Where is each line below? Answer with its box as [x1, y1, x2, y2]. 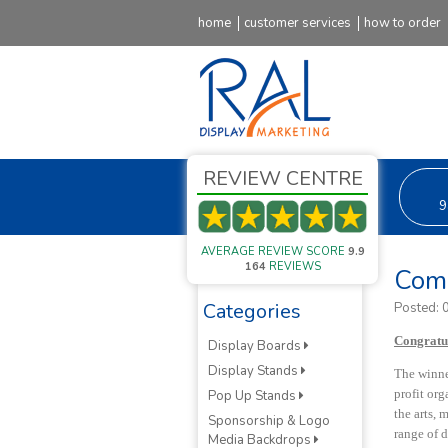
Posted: [394, 299, 442, 317]
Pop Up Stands [208, 387, 299, 405]
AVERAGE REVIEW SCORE [200, 244, 348, 260]
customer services [244, 14, 351, 33]
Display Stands [208, 362, 301, 380]
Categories [203, 298, 301, 325]
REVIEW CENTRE [202, 165, 363, 192]
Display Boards [208, 337, 304, 355]
